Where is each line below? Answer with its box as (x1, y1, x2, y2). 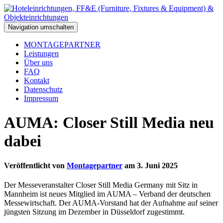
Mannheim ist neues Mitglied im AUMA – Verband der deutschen (4, 190, 211, 199)
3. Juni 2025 (137, 161, 178, 170)
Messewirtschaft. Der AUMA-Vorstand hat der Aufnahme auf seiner (4, 199, 218, 208)
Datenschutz (24, 85, 63, 94)
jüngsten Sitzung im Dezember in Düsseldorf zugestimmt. (4, 208, 185, 217)
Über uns (24, 58, 53, 67)
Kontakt (24, 76, 49, 85)
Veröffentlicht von (4, 161, 67, 170)
